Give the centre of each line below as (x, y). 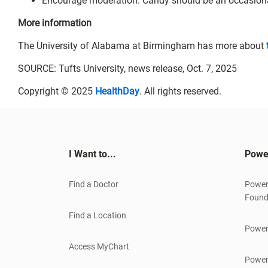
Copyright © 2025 (57, 91)
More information (55, 23)
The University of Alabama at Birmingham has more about (142, 45)
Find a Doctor (94, 184)
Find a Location (98, 215)
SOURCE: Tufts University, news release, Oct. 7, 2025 (127, 68)
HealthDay (117, 91)
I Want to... (92, 154)
